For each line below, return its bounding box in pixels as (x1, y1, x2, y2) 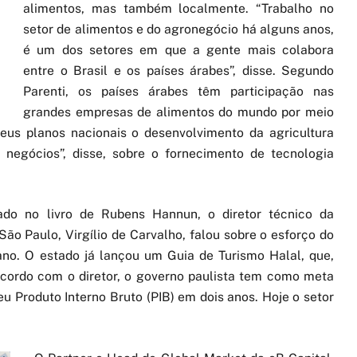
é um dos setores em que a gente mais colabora (23, 42, 334, 58)
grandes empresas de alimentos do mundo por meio (23, 104, 334, 120)
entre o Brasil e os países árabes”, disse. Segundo (23, 63, 334, 79)
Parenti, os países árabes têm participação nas (23, 84, 334, 100)
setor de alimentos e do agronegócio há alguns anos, (23, 22, 334, 37)
